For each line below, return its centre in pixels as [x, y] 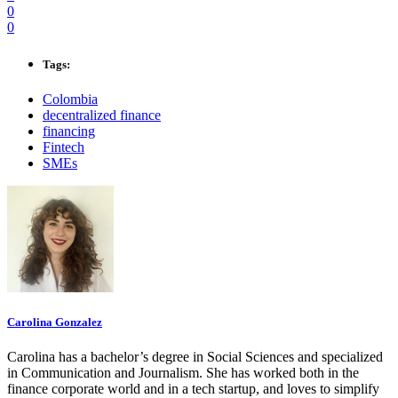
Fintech [64, 147]
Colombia [70, 99]
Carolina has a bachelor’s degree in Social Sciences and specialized [195, 357]
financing [69, 131]
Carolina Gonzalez [55, 322]
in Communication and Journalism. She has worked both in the [183, 373]
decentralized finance [102, 115]
